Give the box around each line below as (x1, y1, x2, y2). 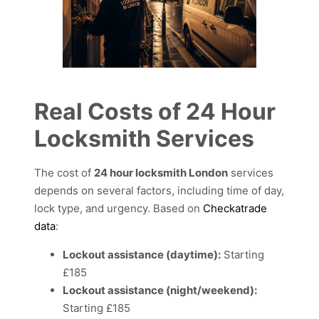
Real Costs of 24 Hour (34, 97, 276, 125)
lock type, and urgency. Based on (34, 201, 203, 215)
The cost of (34, 165, 94, 179)
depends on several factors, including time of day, (34, 183, 284, 197)
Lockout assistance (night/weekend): (63, 283, 257, 297)
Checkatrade (203, 201, 267, 215)
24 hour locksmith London (94, 165, 228, 179)
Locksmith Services (34, 124, 254, 152)
